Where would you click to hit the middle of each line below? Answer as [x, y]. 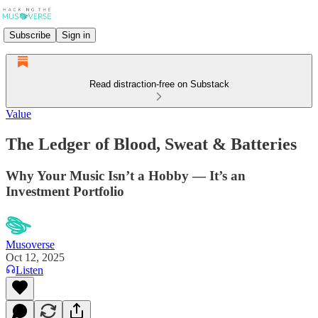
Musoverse [30, 244]
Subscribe [30, 35]
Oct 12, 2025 [35, 257]
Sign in [76, 35]
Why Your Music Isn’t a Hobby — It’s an [126, 175]
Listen [29, 270]
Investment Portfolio [65, 191]
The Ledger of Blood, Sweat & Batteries [151, 144]
